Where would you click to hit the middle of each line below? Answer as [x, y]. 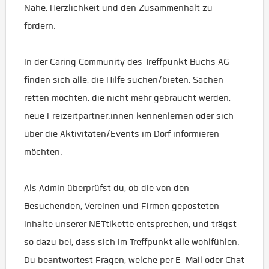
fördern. [40, 26]
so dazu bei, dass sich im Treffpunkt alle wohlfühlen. [132, 242]
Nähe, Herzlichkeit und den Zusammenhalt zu [118, 8]
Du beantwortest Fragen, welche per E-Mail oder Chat [134, 260]
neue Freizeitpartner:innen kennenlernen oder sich [129, 116]
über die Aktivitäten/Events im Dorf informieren [122, 134]
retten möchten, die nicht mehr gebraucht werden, [127, 98]
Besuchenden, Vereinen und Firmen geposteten [122, 206]
